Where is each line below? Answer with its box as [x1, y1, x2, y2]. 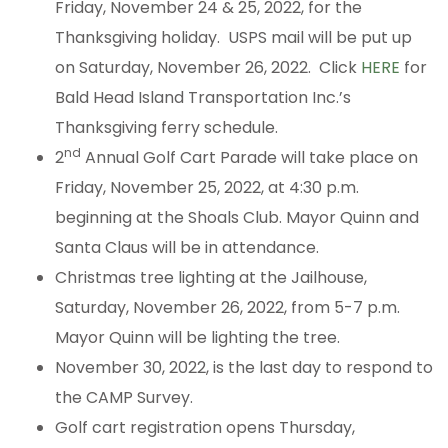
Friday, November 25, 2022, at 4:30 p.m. [55, 176, 359, 200]
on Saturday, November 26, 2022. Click [55, 56, 361, 80]
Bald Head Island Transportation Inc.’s [55, 86, 351, 110]
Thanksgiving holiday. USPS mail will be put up [55, 26, 412, 50]
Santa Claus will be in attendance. [55, 236, 319, 260]
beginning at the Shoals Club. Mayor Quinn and [55, 206, 419, 230]
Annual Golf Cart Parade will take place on [81, 146, 418, 170]
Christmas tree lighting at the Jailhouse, [55, 266, 367, 290]
